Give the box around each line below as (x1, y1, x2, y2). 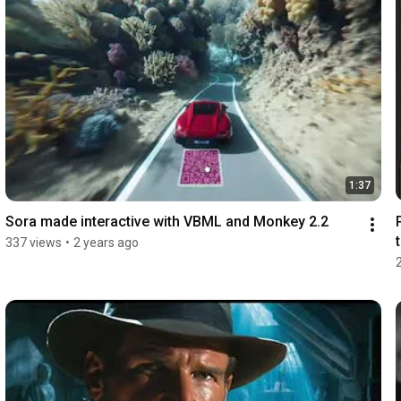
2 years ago (73, 235, 139, 250)
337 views (4, 235, 62, 250)
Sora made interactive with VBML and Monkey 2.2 (4, 212, 328, 230)
